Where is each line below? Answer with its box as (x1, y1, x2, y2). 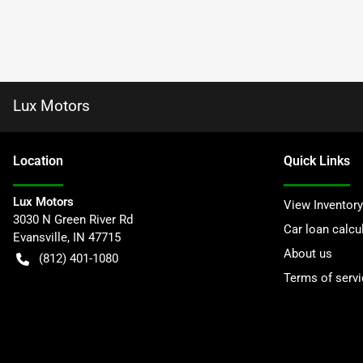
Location (13, 153, 63, 169)
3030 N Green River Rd (13, 212, 133, 227)
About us (284, 246, 332, 261)
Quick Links (284, 153, 350, 169)
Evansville (13, 230, 67, 245)
